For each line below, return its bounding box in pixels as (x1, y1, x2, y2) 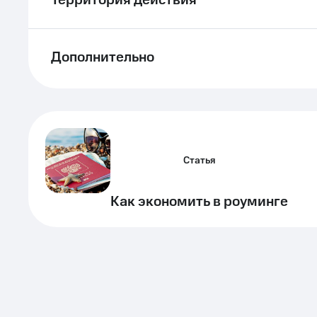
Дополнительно (51, 47, 154, 67)
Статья (183, 154, 215, 168)
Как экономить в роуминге (110, 192, 288, 212)
